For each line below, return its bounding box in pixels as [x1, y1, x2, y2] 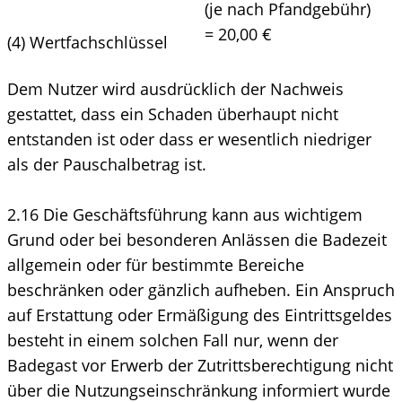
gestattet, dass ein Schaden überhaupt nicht [7, 102, 338, 125]
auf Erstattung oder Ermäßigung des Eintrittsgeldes [7, 303, 392, 326]
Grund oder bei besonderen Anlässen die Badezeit [7, 228, 387, 250]
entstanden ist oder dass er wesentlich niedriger [7, 127, 371, 150]
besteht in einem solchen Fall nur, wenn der [7, 328, 338, 351]
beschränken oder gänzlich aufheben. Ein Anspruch [7, 278, 395, 301]
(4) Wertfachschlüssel [7, 31, 168, 53]
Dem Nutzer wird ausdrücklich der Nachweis [7, 77, 344, 100]
